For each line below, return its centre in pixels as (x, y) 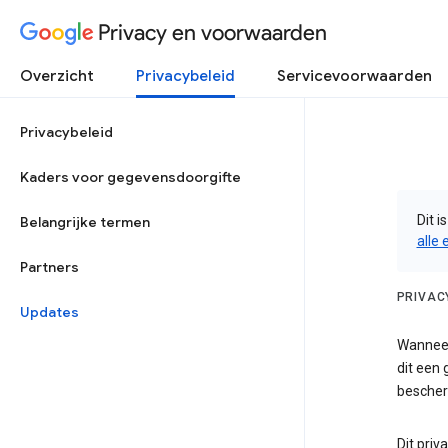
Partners (49, 267)
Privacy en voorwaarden (212, 32)
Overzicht (57, 76)
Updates (49, 312)
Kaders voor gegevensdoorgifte (130, 177)
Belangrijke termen (85, 222)
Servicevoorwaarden (354, 76)
